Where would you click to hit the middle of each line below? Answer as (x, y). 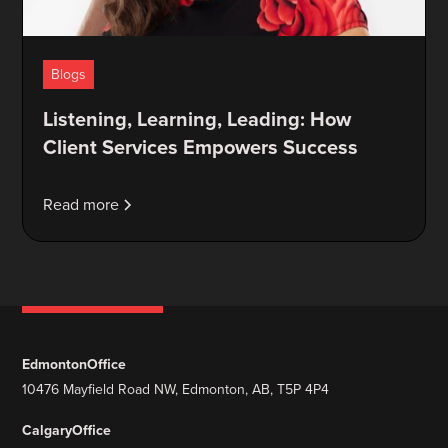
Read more (81, 204)
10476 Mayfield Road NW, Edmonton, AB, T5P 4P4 (176, 389)
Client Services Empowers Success (201, 146)
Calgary (47, 430)
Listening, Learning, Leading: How (197, 118)
